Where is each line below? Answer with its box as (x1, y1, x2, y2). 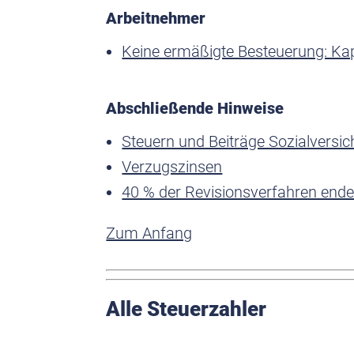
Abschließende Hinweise (106, 98, 284, 118)
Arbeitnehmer (106, 8, 206, 28)
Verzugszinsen (122, 156, 223, 176)
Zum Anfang (106, 223, 193, 243)
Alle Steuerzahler (106, 296, 267, 321)
